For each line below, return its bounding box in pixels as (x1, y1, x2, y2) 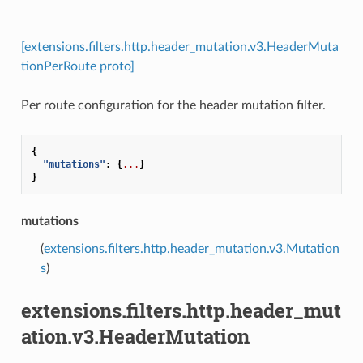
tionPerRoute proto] (20, 59, 135, 73)
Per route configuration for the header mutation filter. (20, 98, 326, 112)
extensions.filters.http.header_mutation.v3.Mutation (43, 241, 340, 255)
